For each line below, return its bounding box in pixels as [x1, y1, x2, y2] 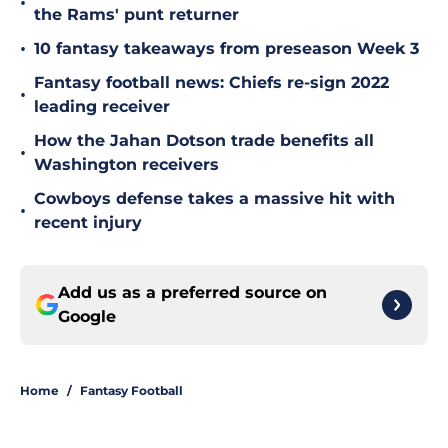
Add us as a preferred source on [58, 283, 327, 303]
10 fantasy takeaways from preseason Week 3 [34, 39, 419, 59]
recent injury [34, 213, 142, 233]
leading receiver [34, 97, 170, 117]
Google [58, 307, 116, 327]
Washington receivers [34, 155, 219, 175]
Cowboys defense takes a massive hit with [34, 189, 395, 209]
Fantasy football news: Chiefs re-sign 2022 [34, 73, 389, 93]
